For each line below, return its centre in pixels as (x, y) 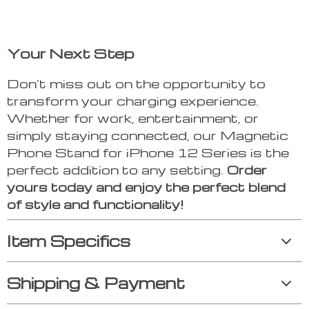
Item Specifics (69, 241)
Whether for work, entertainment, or (133, 118)
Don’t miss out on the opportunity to (136, 83)
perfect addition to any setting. (117, 170)
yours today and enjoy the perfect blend (146, 187)
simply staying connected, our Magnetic (148, 135)
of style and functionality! (95, 204)
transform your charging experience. (133, 101)
